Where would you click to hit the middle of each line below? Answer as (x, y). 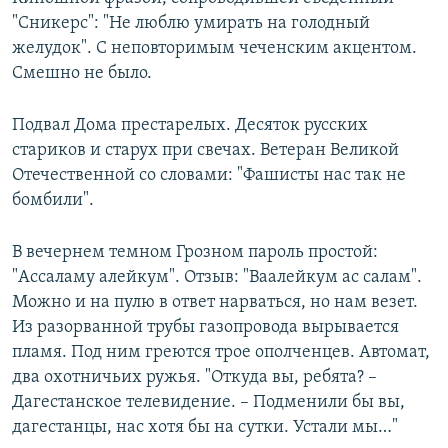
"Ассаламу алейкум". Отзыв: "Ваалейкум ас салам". (217, 278)
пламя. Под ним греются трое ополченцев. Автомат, (221, 353)
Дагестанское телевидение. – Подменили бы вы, (208, 403)
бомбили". (53, 201)
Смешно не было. (82, 74)
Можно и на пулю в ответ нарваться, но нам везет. (215, 303)
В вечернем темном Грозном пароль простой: (195, 253)
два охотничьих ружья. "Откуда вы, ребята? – (194, 378)
